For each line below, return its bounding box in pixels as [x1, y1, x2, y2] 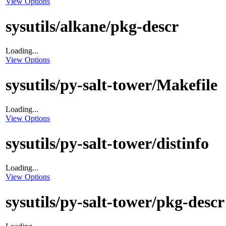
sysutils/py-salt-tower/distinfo [6, 134, 209, 152]
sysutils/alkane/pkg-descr [6, 17, 179, 35]
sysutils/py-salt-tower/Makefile [6, 75, 217, 94]
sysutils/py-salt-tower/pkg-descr [6, 192, 224, 211]
